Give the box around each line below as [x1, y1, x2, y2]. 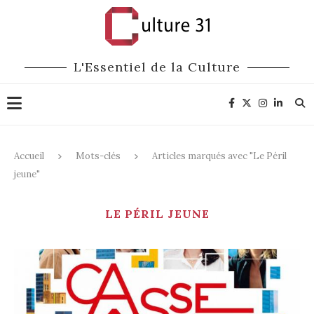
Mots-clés [76, 150, 121, 162]
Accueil [14, 150, 44, 162]
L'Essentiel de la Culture [74, 59, 240, 75]
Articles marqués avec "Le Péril [152, 150, 287, 162]
